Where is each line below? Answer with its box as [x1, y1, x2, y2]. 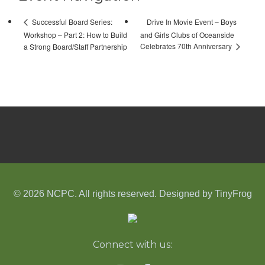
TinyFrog [214, 188, 252, 199]
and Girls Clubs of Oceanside [140, 30, 235, 40]
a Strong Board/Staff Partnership [24, 41, 127, 51]
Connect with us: [93, 238, 172, 250]
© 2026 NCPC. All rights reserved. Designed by [13, 188, 215, 199]
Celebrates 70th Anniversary [140, 41, 234, 51]
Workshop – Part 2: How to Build [24, 29, 127, 40]
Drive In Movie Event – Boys [147, 16, 237, 27]
